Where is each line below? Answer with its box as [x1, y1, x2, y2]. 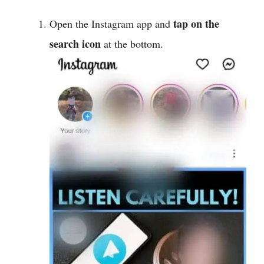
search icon [49, 35, 101, 51]
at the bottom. [101, 36, 163, 51]
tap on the [173, 15, 219, 31]
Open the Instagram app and [49, 16, 173, 31]
